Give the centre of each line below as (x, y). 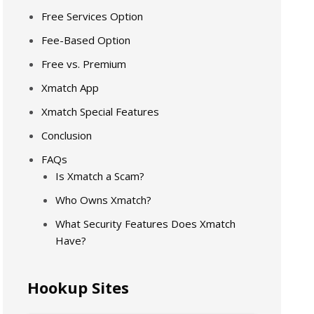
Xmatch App (70, 88)
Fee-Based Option (86, 40)
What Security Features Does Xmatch (146, 224)
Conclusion (67, 135)
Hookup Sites (78, 287)
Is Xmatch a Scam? (100, 176)
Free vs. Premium (84, 64)
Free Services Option (93, 16)
